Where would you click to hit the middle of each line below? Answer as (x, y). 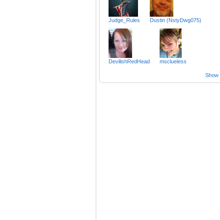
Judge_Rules (124, 20)
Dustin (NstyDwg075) (176, 20)
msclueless (173, 62)
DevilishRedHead (129, 62)
